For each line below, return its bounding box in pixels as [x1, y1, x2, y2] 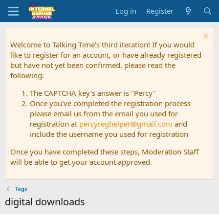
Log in [115, 6, 137, 16]
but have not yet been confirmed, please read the [10, 60, 175, 70]
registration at [30, 119, 79, 129]
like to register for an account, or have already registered [10, 50, 201, 60]
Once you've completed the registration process [30, 98, 191, 108]
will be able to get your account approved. [10, 157, 152, 167]
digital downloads [5, 195, 85, 208]
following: [10, 70, 44, 80]
